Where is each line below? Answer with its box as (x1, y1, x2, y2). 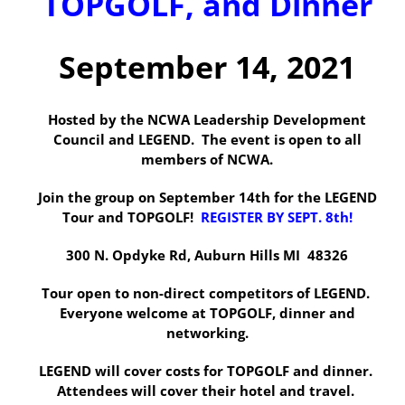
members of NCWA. (141, 150, 273, 169)
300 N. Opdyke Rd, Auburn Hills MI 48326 (66, 246, 348, 265)
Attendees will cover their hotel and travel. (56, 381, 354, 400)
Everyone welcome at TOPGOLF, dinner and (59, 304, 355, 323)
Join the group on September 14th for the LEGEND (37, 188, 377, 207)
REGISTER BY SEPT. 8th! (200, 208, 353, 227)
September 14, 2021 (59, 46, 355, 89)
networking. (165, 324, 249, 343)
